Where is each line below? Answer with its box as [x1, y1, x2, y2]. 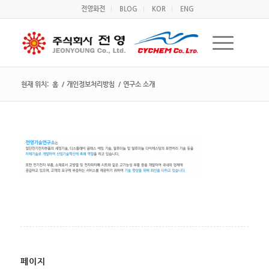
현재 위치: [20, 80, 49, 88]
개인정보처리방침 [66, 80, 115, 88]
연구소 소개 [122, 80, 155, 88]
